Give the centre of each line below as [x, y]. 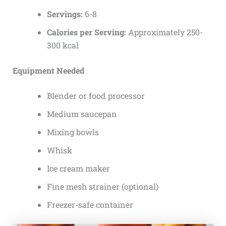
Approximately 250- [164, 32]
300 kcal [63, 45]
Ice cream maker [78, 168]
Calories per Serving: [86, 32]
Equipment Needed [48, 70]
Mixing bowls [73, 132]
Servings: [65, 14]
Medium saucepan [82, 114]
